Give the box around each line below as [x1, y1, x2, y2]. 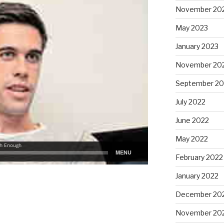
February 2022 [175, 152, 223, 161]
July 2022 [175, 97, 205, 106]
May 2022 [175, 134, 208, 143]
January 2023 [175, 41, 218, 50]
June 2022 [175, 115, 209, 124]
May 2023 [175, 23, 208, 32]
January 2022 [175, 171, 218, 180]
